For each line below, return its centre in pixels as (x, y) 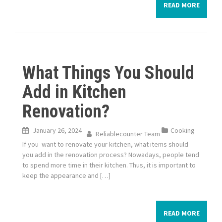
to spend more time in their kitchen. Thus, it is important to (109, 165)
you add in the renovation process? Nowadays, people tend (111, 155)
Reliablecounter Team (128, 134)
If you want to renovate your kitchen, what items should (105, 144)
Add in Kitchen (74, 92)
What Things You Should (108, 73)
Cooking (183, 130)
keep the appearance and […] (66, 175)
